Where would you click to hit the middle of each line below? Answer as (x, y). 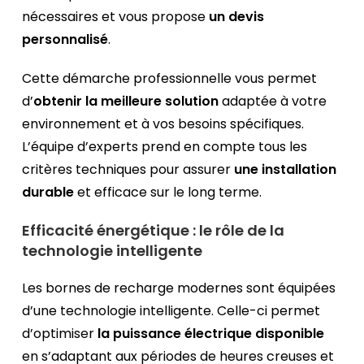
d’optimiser (60, 334)
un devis (237, 17)
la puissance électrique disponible (211, 334)
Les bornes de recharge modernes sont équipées (179, 288)
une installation (286, 170)
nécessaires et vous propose (116, 17)
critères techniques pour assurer (128, 170)
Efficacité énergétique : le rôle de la (154, 231)
